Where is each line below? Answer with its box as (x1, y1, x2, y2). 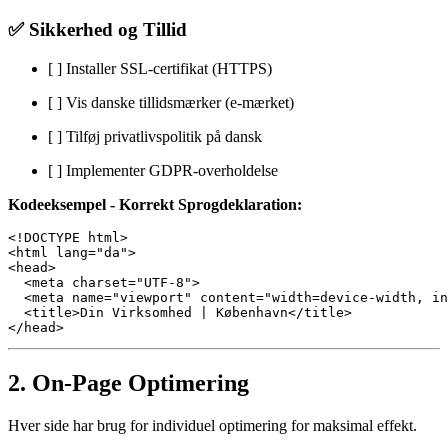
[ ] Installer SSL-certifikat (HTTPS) (48, 59, 272, 77)
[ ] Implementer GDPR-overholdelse (48, 161, 278, 179)
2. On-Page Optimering (8, 369, 249, 396)
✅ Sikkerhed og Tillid (8, 19, 187, 41)
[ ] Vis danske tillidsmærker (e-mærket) (48, 93, 294, 111)
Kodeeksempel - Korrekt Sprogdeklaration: (8, 195, 302, 213)
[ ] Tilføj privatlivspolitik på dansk (48, 127, 262, 145)
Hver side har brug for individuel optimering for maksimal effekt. (8, 416, 417, 434)
